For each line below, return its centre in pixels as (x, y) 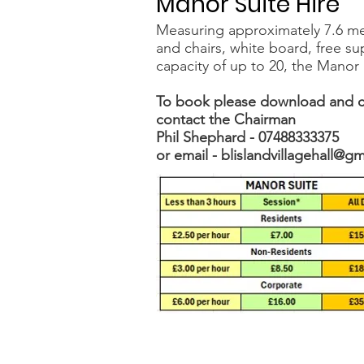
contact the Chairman (226, 119)
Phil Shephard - (207, 137)
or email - (188, 155)
